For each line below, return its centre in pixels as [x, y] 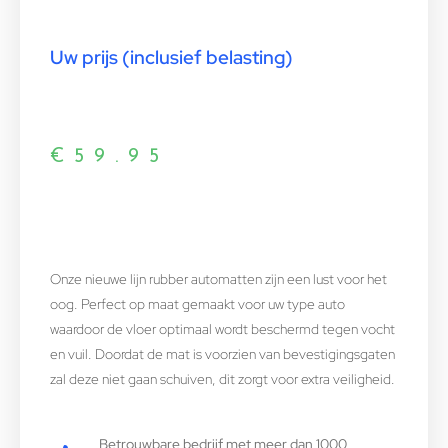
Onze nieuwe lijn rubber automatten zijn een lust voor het [218, 279]
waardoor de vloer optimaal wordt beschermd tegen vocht [222, 329]
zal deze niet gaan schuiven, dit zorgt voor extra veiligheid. [222, 379]
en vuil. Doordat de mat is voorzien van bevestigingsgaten [222, 354]
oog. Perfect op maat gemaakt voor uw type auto [197, 304]
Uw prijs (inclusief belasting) [171, 58]
